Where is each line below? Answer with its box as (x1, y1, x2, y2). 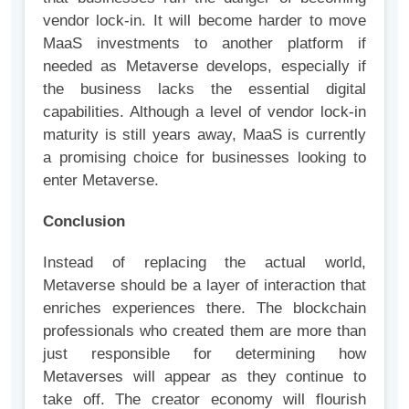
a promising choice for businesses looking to (43, 149, 366, 167)
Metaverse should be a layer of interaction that (43, 277, 366, 295)
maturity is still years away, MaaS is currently (43, 126, 366, 144)
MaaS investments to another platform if (43, 35, 366, 53)
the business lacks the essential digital (43, 80, 366, 99)
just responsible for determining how (43, 345, 366, 363)
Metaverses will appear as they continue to (43, 368, 366, 386)
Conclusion (43, 213, 125, 231)
